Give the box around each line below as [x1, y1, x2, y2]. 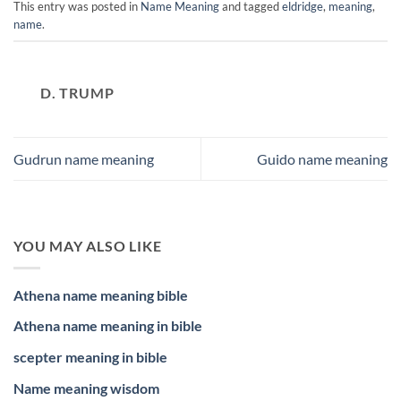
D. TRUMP [40, 83, 115, 101]
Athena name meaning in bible [13, 317, 202, 335]
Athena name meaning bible [13, 286, 188, 303]
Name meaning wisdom [13, 379, 159, 397]
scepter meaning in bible [13, 347, 167, 365]
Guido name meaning [257, 150, 388, 167]
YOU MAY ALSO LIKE [13, 237, 162, 255]
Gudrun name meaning [13, 150, 154, 167]
